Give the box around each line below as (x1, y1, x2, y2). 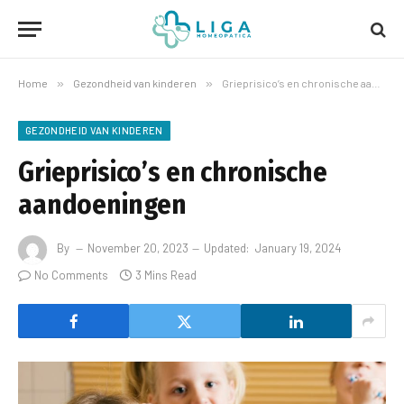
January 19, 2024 (255, 241, 341, 256)
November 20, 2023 (87, 241, 188, 256)
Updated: (204, 241, 249, 256)
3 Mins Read (135, 268, 197, 282)
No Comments (34, 268, 108, 282)
